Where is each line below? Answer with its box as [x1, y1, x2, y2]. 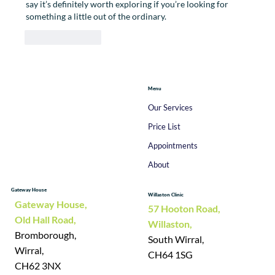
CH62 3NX [15, 260, 61, 272]
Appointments [147, 141, 198, 150]
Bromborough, [15, 229, 77, 241]
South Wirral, [147, 233, 204, 245]
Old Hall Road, [15, 214, 77, 226]
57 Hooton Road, [147, 203, 220, 214]
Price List [147, 122, 180, 131]
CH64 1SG [147, 249, 193, 260]
